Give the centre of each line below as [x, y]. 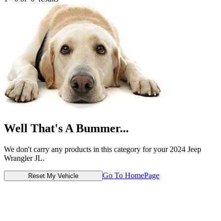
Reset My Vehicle [53, 176]
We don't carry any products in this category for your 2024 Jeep [103, 149]
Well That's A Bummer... [66, 128]
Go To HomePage [131, 175]
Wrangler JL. [24, 158]
